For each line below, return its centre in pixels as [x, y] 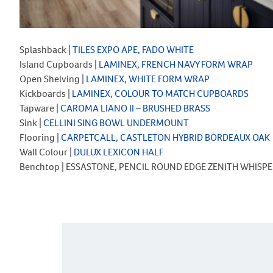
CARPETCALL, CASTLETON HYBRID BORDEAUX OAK [165, 137]
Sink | [31, 122]
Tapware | [40, 108]
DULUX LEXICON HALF [118, 152]
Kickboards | [46, 93]
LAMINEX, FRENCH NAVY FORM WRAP [176, 64]
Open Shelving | [53, 79]
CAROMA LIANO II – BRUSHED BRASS [135, 108]
